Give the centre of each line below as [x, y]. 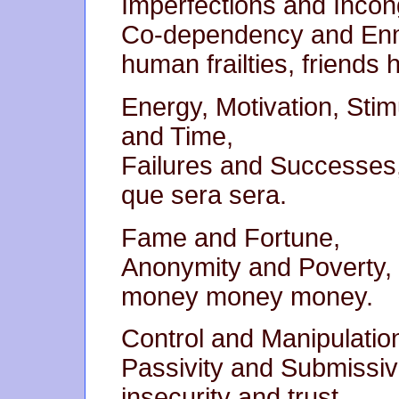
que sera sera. [204, 195]
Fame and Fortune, [231, 237]
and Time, [177, 136]
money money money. [247, 296]
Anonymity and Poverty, [256, 267]
